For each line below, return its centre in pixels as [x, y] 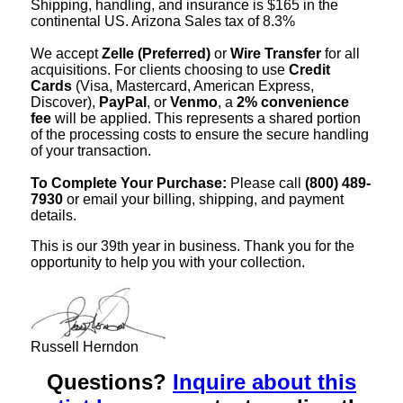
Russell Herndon [85, 346]
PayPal [123, 102]
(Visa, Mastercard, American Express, [193, 85]
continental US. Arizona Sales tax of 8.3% [163, 21]
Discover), [65, 102]
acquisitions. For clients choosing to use [160, 69]
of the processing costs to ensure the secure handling [200, 134]
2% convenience [293, 102]
